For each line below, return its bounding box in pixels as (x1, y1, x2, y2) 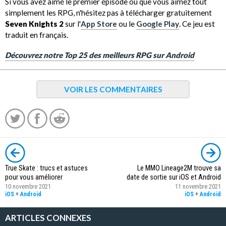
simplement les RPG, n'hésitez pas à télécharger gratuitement (5, 8, 212, 17)
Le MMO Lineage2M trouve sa (137, 164, 221, 173)
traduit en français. (5, 30, 68, 39)
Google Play (136, 19, 179, 28)
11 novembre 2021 (175, 183, 221, 191)
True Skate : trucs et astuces (5, 164, 88, 173)
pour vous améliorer (5, 173, 63, 182)
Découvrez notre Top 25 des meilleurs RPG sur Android (5, 50, 194, 60)
